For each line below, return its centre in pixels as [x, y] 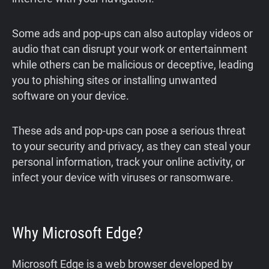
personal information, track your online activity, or [128, 162]
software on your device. [71, 96]
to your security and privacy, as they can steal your [131, 147]
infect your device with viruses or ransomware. [123, 178]
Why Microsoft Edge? [77, 233]
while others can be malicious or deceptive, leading [133, 65]
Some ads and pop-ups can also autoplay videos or [132, 34]
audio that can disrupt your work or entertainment [130, 49]
